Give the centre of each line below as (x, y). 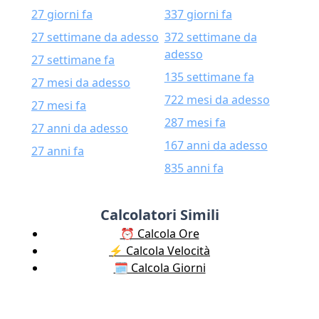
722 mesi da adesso (217, 100)
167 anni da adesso (216, 145)
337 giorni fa (198, 14)
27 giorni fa (62, 14)
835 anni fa (194, 168)
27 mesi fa (59, 105)
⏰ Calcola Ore (159, 234)
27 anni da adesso (80, 128)
